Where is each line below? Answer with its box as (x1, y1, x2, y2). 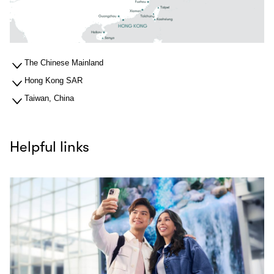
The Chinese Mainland (24, 58, 103, 68)
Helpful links (10, 138, 89, 156)
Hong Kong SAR (24, 76, 83, 86)
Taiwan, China (24, 94, 74, 103)
